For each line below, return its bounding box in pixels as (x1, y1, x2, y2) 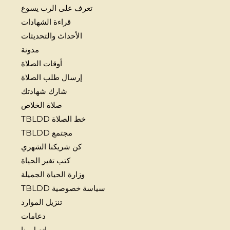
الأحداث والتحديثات (21, 31, 82, 41)
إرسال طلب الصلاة (21, 72, 82, 83)
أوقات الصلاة (21, 59, 62, 69)
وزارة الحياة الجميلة (21, 169, 85, 180)
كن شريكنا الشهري (21, 142, 82, 152)
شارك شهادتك (21, 86, 67, 97)
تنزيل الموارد (21, 197, 62, 207)
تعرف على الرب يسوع (21, 3, 92, 13)
